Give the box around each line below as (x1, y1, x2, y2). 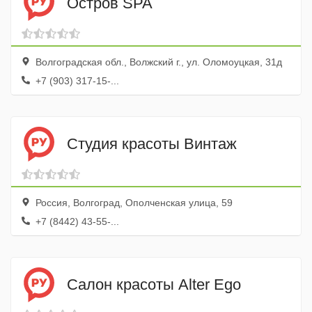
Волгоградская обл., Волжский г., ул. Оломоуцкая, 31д (33, 56, 282, 68)
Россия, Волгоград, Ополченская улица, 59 (33, 197, 233, 208)
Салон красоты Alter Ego (67, 275, 241, 293)
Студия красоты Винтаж (67, 134, 237, 153)
